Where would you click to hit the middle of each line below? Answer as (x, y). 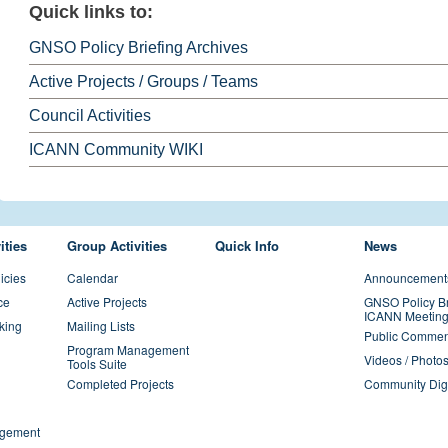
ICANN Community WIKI (116, 149)
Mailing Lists (100, 325)
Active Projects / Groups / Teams (143, 81)
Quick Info (247, 245)
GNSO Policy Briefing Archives (138, 47)
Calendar (92, 277)
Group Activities (116, 245)
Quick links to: (91, 12)
